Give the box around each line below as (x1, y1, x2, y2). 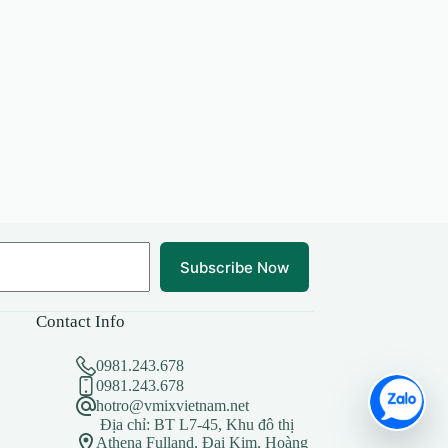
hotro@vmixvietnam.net (96, 397, 250, 415)
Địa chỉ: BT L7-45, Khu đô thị (96, 416, 295, 434)
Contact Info (36, 312, 126, 332)
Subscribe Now (179, 257, 289, 277)
